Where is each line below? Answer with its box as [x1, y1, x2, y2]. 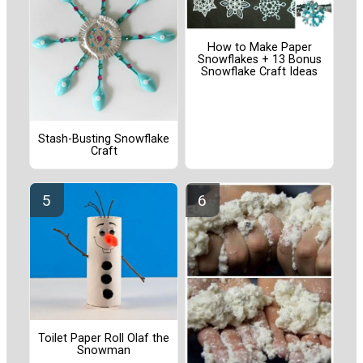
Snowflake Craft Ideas [201, 65, 318, 79]
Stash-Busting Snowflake [38, 131, 169, 146]
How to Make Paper [207, 41, 312, 55]
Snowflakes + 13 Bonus [197, 53, 322, 67]
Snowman [77, 343, 130, 357]
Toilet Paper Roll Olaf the [38, 331, 169, 345]
